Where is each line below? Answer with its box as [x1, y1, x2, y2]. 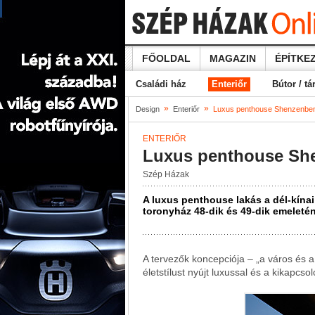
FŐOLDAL [142, 53, 191, 64]
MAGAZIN [210, 53, 256, 64]
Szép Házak [143, 169, 189, 179]
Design [136, 105, 160, 113]
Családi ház [136, 79, 186, 89]
